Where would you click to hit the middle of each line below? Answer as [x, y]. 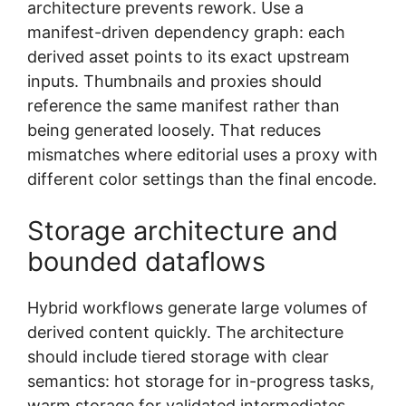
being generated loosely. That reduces [174, 130]
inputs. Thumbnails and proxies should [174, 81]
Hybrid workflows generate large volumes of [198, 307]
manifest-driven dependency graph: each [186, 32]
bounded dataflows [146, 261]
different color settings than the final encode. [202, 179]
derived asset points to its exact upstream [188, 56]
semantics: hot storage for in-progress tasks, [201, 381]
